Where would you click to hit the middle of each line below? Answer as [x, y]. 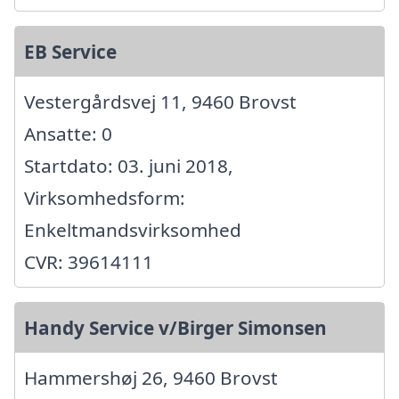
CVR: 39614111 [89, 261]
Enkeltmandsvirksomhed [133, 229]
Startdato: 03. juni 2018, [129, 165]
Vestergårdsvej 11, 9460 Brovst [160, 101]
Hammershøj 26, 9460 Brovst [151, 377]
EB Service [70, 51]
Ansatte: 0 [68, 133]
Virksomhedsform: [105, 197]
